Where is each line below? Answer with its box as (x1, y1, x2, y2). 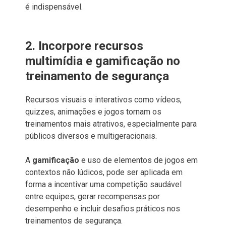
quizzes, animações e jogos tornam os (25, 106, 161, 117)
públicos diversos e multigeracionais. (25, 131, 157, 141)
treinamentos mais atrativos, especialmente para (25, 119, 197, 129)
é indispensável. (25, 2, 83, 12)
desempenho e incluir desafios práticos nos (25, 203, 180, 213)
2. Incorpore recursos (25, 38, 143, 53)
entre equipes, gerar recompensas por (25, 191, 160, 201)
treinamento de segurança (25, 69, 169, 83)
